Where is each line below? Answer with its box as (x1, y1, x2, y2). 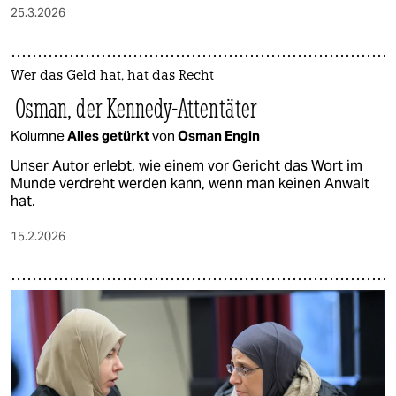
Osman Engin (178, 126, 260, 144)
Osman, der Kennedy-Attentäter (11, 91, 256, 125)
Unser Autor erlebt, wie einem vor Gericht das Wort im (11, 156, 362, 175)
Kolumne (11, 126, 67, 144)
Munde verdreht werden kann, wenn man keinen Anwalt (11, 173, 369, 193)
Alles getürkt (67, 126, 152, 144)
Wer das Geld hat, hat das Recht (11, 69, 214, 83)
